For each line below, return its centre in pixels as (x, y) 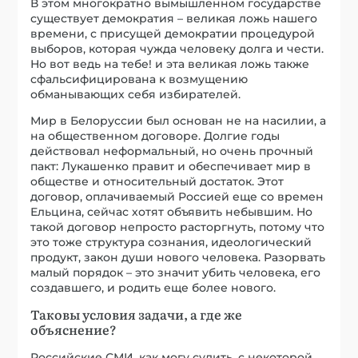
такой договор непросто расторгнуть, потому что (178, 227)
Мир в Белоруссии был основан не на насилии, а (179, 121)
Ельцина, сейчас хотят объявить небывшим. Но (172, 212)
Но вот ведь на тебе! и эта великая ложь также (170, 64)
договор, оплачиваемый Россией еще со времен (177, 197)
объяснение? (74, 330)
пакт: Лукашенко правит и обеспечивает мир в (171, 167)
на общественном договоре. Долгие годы (155, 136)
